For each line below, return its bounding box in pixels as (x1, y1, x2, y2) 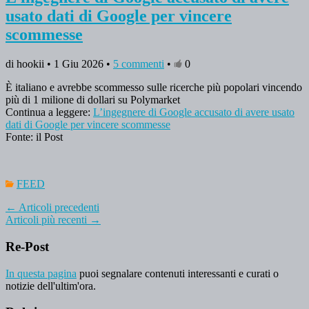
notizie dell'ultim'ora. (6, 279, 96, 292)
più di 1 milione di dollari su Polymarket (6, 94, 180, 106)
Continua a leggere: (6, 106, 93, 119)
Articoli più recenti (6, 214, 90, 226)
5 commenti (113, 58, 164, 70)
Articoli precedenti (17, 201, 99, 214)
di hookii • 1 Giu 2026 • (6, 58, 113, 70)
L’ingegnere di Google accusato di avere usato (93, 106, 295, 119)
